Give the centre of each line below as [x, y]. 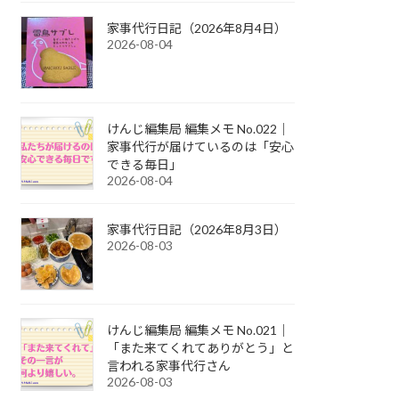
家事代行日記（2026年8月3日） [197, 229]
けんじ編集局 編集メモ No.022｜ [199, 128]
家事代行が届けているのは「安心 [201, 146]
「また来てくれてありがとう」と [201, 347]
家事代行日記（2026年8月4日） [197, 28]
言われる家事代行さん [169, 365]
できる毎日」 [145, 164]
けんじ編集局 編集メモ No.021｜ [199, 330]
